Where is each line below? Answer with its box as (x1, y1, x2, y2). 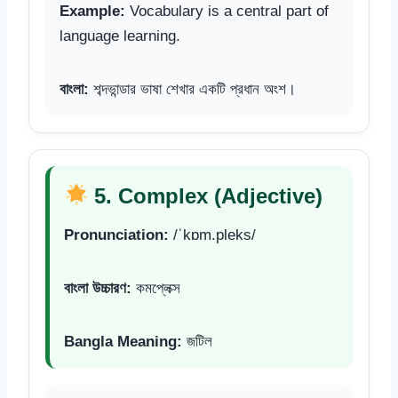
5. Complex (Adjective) (88, 183, 323, 208)
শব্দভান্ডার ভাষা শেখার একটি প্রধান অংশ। (89, 80, 296, 98)
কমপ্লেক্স (131, 279, 180, 297)
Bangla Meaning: (64, 332, 182, 350)
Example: (60, 2, 125, 20)
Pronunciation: (64, 226, 169, 243)
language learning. (60, 27, 180, 44)
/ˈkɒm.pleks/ (169, 226, 256, 243)
